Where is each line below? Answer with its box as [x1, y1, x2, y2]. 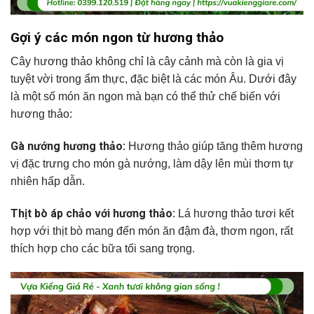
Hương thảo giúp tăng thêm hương [128, 140, 303, 153]
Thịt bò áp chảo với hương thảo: [11, 206, 178, 220]
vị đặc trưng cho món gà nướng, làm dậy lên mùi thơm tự [11, 158, 294, 170]
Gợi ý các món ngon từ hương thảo [11, 29, 224, 46]
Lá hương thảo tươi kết [178, 207, 294, 219]
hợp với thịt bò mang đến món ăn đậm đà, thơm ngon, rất [11, 224, 293, 237]
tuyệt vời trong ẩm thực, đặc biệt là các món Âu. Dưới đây [11, 73, 296, 86]
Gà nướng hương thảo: [11, 139, 128, 153]
